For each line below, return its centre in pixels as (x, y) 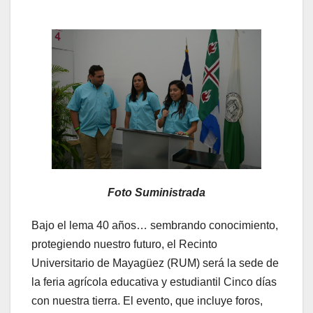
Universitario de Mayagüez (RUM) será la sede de (155, 263)
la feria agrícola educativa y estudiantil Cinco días (154, 282)
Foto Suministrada (156, 193)
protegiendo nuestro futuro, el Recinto (124, 245)
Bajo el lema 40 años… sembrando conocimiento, (155, 226)
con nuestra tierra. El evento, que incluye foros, (147, 301)
